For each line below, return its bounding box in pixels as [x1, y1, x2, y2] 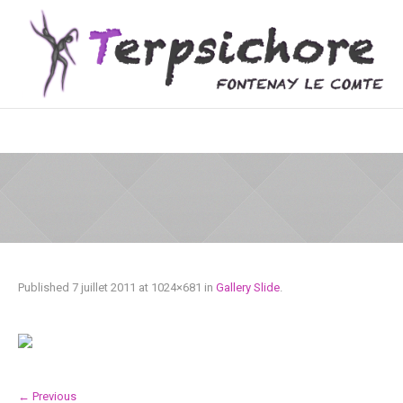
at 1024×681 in [136, 281, 216, 294]
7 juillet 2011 [72, 281, 136, 294]
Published [18, 281, 72, 294]
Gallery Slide [216, 281, 280, 294]
